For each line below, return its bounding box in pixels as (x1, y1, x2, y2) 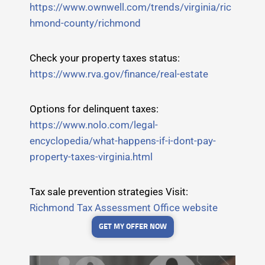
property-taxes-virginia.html (30, 151, 153, 163)
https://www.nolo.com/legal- (30, 119, 158, 131)
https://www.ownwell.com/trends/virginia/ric (30, 1, 231, 14)
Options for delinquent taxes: (30, 103, 159, 115)
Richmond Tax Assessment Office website (30, 202, 218, 214)
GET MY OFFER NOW (98, 223, 167, 231)
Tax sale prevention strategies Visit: (30, 186, 188, 198)
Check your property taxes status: (30, 52, 180, 64)
